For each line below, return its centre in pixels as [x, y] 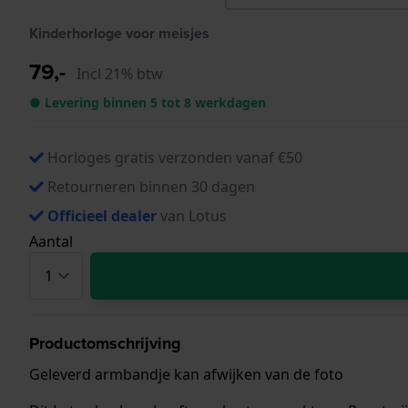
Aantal [51, 241]
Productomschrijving [105, 343]
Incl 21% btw [120, 73]
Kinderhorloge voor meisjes [119, 33]
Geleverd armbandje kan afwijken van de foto [186, 374]
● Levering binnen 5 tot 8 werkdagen [148, 102]
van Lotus [192, 215]
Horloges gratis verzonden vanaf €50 [175, 157]
